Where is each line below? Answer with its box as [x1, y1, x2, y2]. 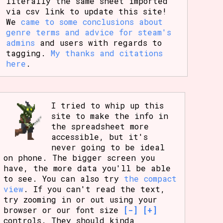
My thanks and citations [51, 48, 163, 59]
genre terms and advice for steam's [6, 27, 172, 38]
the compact [124, 173, 177, 184]
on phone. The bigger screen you [3, 152, 155, 163]
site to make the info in [51, 110, 169, 121]
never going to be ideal [51, 141, 165, 152]
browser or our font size [3, 204, 124, 215]
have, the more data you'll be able [3, 162, 171, 173]
